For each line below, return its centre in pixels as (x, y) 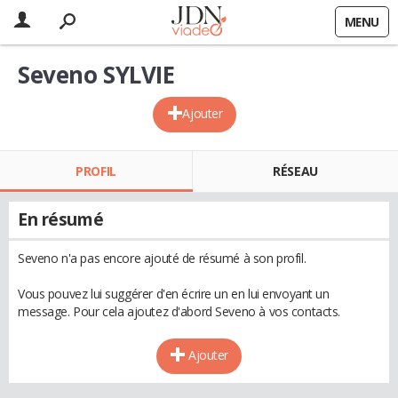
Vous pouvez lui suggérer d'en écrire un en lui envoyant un (174, 294)
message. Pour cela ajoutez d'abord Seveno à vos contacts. (179, 311)
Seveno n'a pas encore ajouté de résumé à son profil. (162, 258)
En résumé (61, 219)
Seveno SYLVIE (96, 75)
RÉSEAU (295, 171)
